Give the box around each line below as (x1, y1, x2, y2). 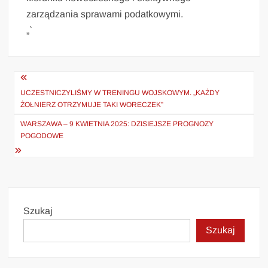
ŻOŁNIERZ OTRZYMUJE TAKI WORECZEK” (20, 100, 164, 109)
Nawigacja (7, 66, 92, 93)
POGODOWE (20, 131, 64, 140)
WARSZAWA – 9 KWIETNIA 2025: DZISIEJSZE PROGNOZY (20, 119, 214, 128)
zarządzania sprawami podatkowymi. (26, 8, 184, 19)
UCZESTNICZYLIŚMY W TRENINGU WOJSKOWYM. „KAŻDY (20, 88, 220, 97)
